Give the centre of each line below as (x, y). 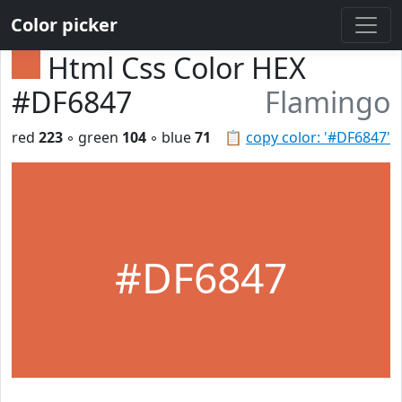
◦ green (92, 137)
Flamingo (328, 102)
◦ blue (170, 137)
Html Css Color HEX (177, 68)
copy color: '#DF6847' (318, 137)
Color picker (64, 25)
